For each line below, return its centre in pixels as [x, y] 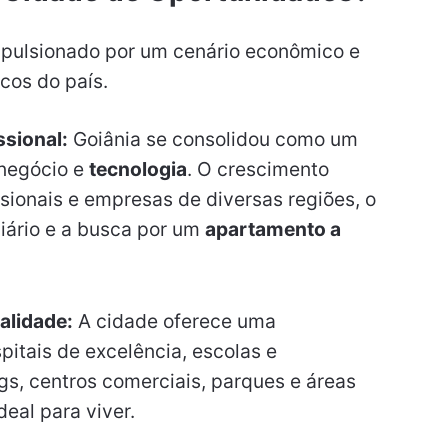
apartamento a [272, 228]
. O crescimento [257, 168]
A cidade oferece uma [174, 321]
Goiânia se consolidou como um [212, 138]
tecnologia [137, 168]
